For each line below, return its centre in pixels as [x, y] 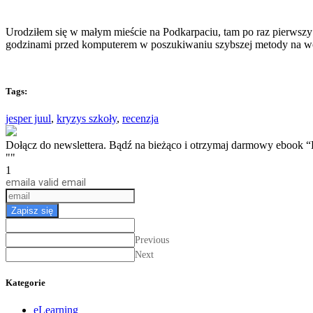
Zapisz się [32, 211]
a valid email [58, 183]
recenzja [140, 119]
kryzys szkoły [87, 119]
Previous [152, 240]
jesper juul [28, 119]
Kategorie [26, 283]
